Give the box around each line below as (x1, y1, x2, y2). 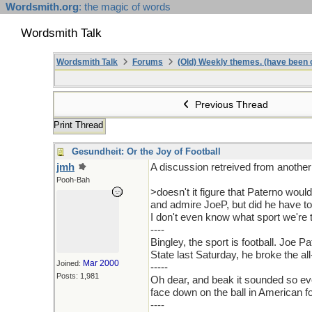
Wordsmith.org (6, 1, 79, 13)
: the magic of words (79, 1, 171, 13)
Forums (132, 57, 163, 67)
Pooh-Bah (56, 175, 90, 184)
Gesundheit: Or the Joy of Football (72, 146, 221, 157)
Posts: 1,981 (56, 272, 99, 280)
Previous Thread (192, 99, 269, 110)
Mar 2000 (83, 258, 119, 268)
